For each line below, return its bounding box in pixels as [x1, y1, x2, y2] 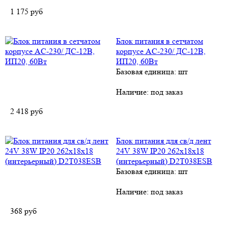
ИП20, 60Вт [116, 56, 158, 66]
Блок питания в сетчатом [116, 36, 203, 46]
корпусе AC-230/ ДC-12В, [116, 46, 206, 56]
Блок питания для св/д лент [116, 136, 211, 146]
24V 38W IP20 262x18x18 [116, 146, 204, 156]
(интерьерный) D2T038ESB [116, 156, 212, 166]
